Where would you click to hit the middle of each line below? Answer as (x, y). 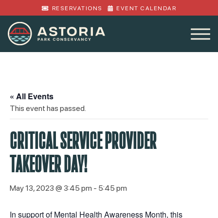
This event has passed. (48, 108)
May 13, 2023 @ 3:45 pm (51, 188)
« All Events (32, 96)
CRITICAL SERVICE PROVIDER (83, 141)
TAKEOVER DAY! (49, 164)
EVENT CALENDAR (146, 8)
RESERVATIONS (77, 8)
